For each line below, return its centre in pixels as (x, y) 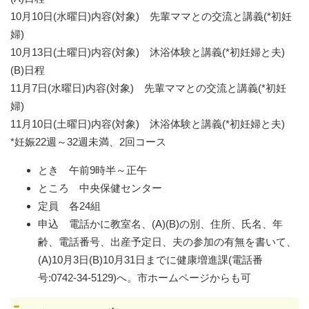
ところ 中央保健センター (100, 188)
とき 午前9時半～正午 (92, 170)
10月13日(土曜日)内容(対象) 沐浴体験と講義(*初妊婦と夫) (148, 52)
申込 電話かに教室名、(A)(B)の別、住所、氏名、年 (160, 223)
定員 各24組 (69, 206)
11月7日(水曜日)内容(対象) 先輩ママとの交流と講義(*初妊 (148, 88)
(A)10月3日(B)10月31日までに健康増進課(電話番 (150, 259)
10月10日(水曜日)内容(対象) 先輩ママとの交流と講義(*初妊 (151, 16)
